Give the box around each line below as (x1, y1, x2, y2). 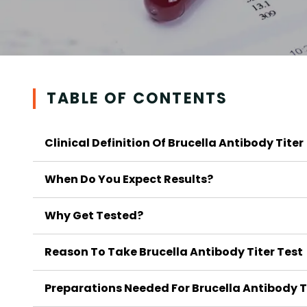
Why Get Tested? (45, 208, 143, 223)
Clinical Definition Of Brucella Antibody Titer (45, 135, 304, 151)
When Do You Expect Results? (45, 171, 213, 187)
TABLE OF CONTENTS (47, 88, 228, 109)
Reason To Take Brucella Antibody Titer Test (45, 244, 303, 260)
